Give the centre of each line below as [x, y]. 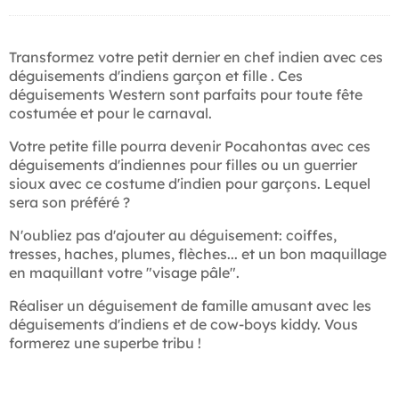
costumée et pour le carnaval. [110, 114]
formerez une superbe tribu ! [105, 343]
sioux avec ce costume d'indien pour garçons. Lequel [190, 184]
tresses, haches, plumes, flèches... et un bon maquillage [198, 254]
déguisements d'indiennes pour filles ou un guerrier [183, 165]
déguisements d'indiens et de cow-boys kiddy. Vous [183, 325]
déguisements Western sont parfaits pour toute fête [186, 95]
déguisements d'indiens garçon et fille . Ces [156, 76]
